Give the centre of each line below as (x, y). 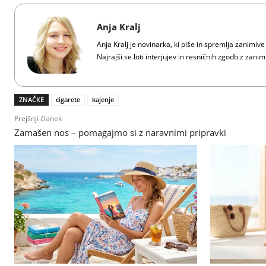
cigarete (68, 99)
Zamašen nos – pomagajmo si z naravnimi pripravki (120, 132)
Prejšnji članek (38, 118)
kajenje (103, 99)
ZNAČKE (31, 99)
